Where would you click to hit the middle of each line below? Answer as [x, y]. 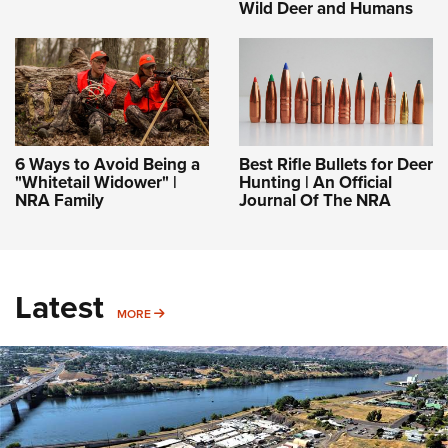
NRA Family [59, 201]
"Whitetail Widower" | [96, 183]
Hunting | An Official [315, 183]
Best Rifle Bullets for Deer [336, 165]
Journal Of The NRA [315, 201]
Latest [59, 307]
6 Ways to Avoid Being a [107, 165]
